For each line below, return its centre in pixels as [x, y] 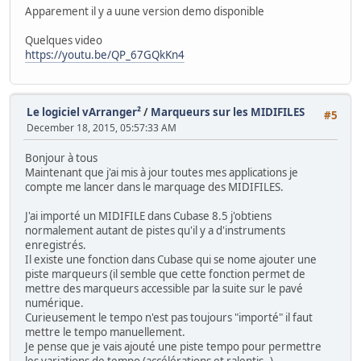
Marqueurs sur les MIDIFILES [228, 112]
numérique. [54, 303]
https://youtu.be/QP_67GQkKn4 [105, 55]
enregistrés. [56, 245]
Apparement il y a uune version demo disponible [145, 12]
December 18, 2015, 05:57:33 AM [102, 127]
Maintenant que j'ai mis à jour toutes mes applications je [162, 172]
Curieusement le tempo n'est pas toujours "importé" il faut [169, 317]
